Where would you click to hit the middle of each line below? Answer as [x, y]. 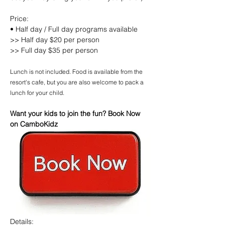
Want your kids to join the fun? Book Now [76, 114]
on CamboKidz [34, 124]
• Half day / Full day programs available [74, 29]
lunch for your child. [37, 93]
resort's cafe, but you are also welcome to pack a [78, 82]
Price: [19, 19]
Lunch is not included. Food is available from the [77, 72]
